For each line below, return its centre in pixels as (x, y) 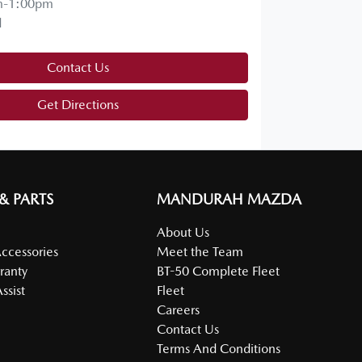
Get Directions (78, 104)
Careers (179, 309)
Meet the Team (200, 251)
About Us (183, 232)
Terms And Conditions (219, 348)
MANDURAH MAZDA (229, 199)
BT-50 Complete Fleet (219, 271)
